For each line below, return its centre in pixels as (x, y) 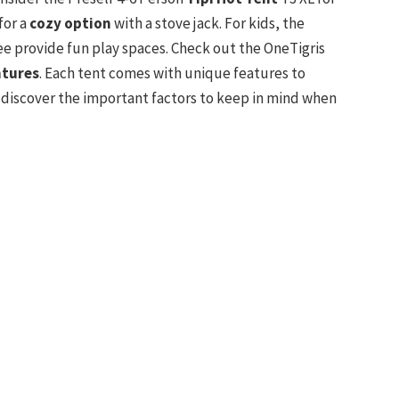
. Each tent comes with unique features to (172, 73)
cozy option (70, 24)
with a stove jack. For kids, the (208, 24)
